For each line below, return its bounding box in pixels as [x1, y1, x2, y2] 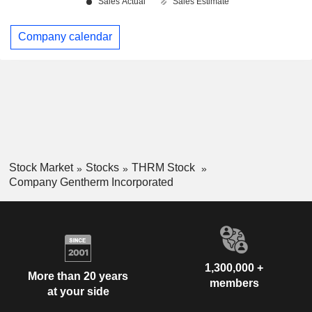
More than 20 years [28, 270, 128, 283]
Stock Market [8, 162, 73, 173]
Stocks [85, 162, 119, 173]
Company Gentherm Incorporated [8, 175, 173, 188]
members [209, 276, 259, 289]
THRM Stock [131, 162, 198, 173]
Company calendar [18, 31, 112, 43]
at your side [47, 286, 109, 298]
